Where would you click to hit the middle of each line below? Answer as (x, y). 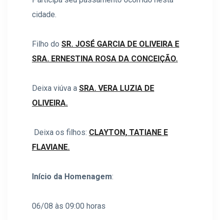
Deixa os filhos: (60, 132)
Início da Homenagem (72, 177)
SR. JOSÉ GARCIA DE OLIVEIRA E (120, 44)
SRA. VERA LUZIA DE (117, 88)
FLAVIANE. (51, 147)
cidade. (44, 14)
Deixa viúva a (55, 88)
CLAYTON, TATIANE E (128, 132)
